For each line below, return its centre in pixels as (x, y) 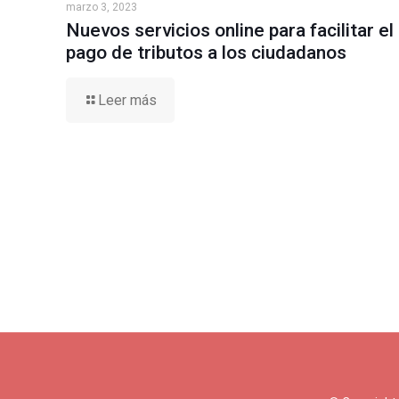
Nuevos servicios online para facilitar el (230, 30)
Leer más (127, 100)
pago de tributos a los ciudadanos (206, 53)
